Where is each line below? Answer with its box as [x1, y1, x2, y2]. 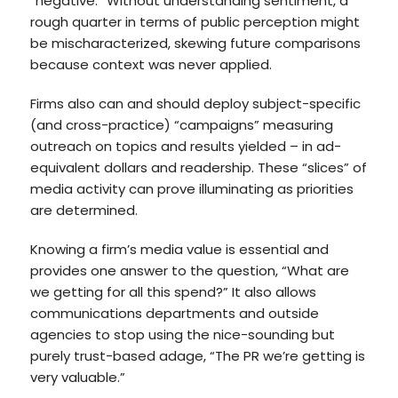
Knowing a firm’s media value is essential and [29, 240, 329, 259]
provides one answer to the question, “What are [29, 261, 349, 280]
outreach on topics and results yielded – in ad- [29, 137, 341, 155]
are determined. [29, 201, 138, 219]
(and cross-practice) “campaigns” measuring [29, 115, 333, 134]
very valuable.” [29, 368, 125, 386]
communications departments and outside [29, 304, 319, 322]
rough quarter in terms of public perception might [29, 12, 360, 31]
